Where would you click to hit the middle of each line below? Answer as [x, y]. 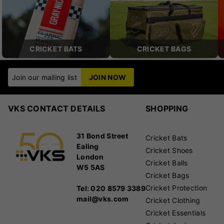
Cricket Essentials [176, 213]
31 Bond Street [102, 136]
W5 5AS [91, 167]
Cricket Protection [176, 188]
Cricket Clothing [173, 200]
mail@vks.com [103, 199]
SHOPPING [167, 109]
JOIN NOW [107, 77]
